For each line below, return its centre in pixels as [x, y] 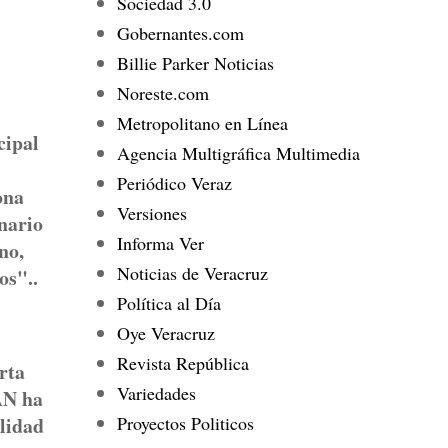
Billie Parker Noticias [195, 62]
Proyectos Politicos [185, 422]
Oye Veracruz [165, 332]
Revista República [182, 362]
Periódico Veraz [174, 182]
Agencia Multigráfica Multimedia [238, 152]
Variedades [156, 392]
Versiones [151, 212]
